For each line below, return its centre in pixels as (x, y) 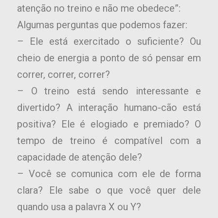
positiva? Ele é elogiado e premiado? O (109, 124)
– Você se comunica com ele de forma (109, 174)
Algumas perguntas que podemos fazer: (102, 25)
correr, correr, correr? (64, 75)
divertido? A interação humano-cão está (109, 108)
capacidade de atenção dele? (80, 157)
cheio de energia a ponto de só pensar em (109, 58)
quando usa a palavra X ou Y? (79, 207)
